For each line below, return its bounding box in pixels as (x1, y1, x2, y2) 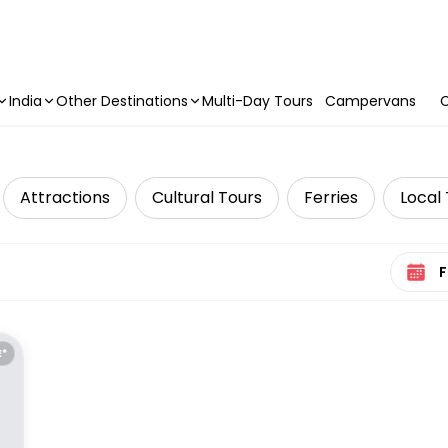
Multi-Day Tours (202, 91, 313, 111)
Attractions (20, 186, 110, 209)
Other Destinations (56, 91, 188, 111)
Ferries (304, 186, 358, 209)
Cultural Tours (152, 186, 262, 209)
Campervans (325, 91, 416, 111)
